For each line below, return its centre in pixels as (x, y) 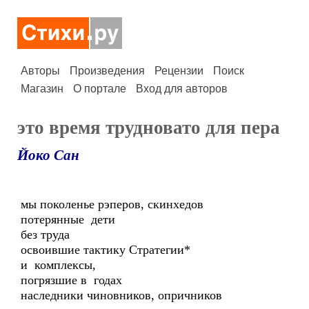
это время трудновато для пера (149, 128)
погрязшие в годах (71, 280)
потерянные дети (68, 219)
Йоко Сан (48, 155)
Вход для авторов (182, 89)
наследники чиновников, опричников (121, 295)
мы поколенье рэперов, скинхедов (112, 204)
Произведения (107, 71)
